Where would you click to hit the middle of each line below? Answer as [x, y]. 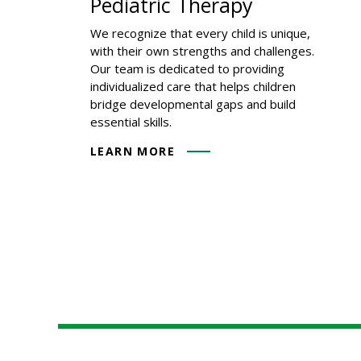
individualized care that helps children [193, 86]
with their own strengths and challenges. [202, 50]
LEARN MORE [133, 151]
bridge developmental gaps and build [193, 104]
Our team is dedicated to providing [187, 68]
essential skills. [131, 121]
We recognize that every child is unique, [200, 33]
